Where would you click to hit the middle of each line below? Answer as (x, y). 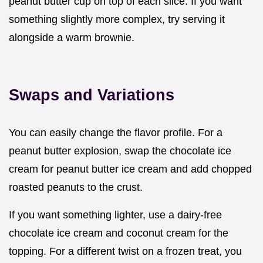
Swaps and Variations (92, 95)
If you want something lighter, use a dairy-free (115, 215)
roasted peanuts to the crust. (76, 187)
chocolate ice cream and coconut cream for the (119, 233)
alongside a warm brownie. (72, 37)
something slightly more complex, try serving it (117, 19)
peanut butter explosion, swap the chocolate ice (120, 151)
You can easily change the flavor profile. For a (116, 132)
